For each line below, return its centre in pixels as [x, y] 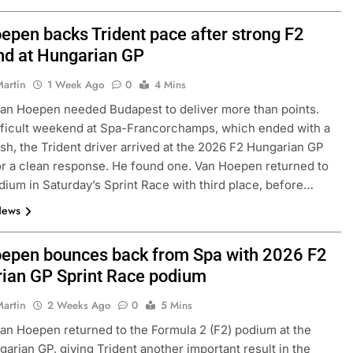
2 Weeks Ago [79, 305]
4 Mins [171, 85]
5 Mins [177, 305]
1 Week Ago [76, 85]
